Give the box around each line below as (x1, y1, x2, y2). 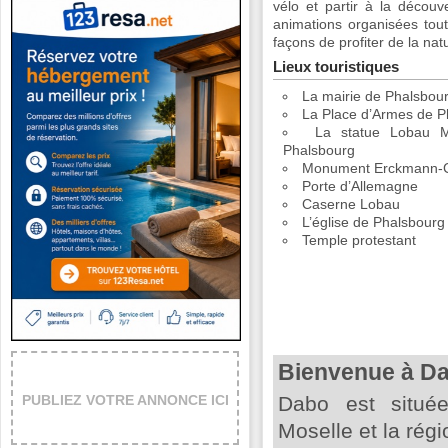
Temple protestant (302, 232, 417, 248)
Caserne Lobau (302, 196, 401, 212)
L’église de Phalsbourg (302, 214, 446, 230)
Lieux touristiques (273, 58, 399, 75)
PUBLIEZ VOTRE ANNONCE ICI (21, 391, 229, 408)
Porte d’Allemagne (302, 178, 419, 194)
